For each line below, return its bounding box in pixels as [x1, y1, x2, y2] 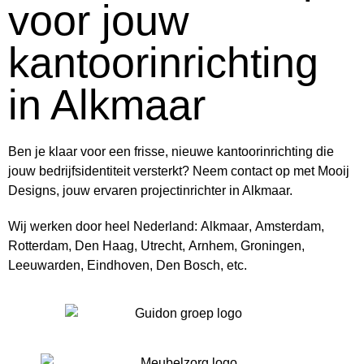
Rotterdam [8, 238, 68, 253]
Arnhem [188, 238, 234, 253]
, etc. [220, 258, 253, 272]
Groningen [240, 238, 301, 253]
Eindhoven [87, 258, 149, 272]
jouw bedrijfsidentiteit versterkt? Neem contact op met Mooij [8, 163, 349, 178]
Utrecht [141, 238, 182, 253]
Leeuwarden [8, 258, 80, 272]
